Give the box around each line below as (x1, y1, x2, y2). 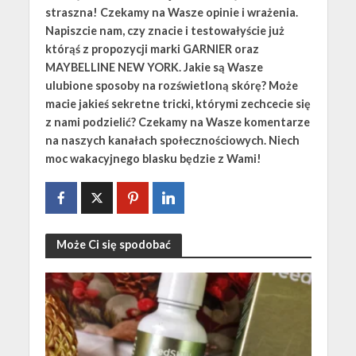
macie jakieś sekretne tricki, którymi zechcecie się (44, 97, 311, 111)
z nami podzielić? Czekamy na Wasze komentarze (44, 115, 310, 130)
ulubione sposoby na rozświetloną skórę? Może (44, 79, 298, 93)
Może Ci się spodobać (56, 238, 171, 252)
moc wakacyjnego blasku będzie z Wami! (44, 152, 261, 166)
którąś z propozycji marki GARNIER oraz (44, 42, 259, 56)
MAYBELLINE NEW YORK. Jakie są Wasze (44, 60, 263, 75)
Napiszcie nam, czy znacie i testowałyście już (44, 24, 284, 38)
